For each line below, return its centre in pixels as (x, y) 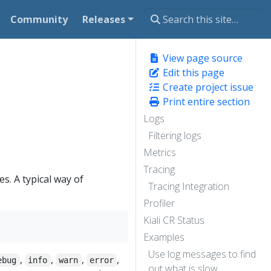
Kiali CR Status (174, 220)
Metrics (160, 152)
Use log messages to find (202, 254)
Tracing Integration (189, 186)
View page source (201, 58)
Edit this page (192, 73)
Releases (104, 19)
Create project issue (207, 87)
